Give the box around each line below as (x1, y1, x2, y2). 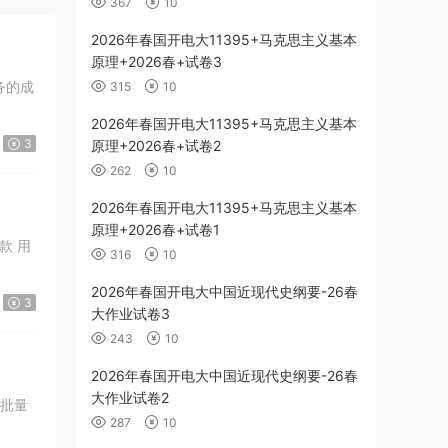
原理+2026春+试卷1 (91, 221, 220, 238)
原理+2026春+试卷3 (91, 53, 222, 70)
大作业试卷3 (91, 305, 170, 322)
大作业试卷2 (91, 389, 169, 406)
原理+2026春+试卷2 (91, 137, 221, 154)
